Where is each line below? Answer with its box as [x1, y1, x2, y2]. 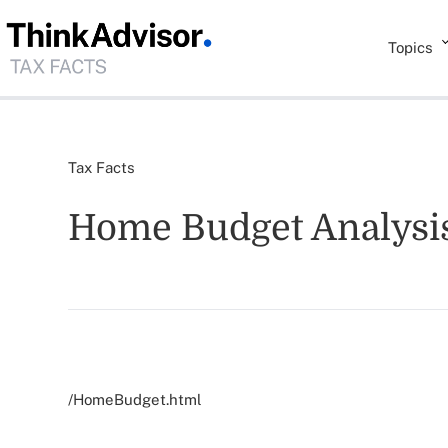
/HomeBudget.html [68, 391, 202, 408]
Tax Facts [68, 159, 135, 176]
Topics [388, 39, 434, 56]
